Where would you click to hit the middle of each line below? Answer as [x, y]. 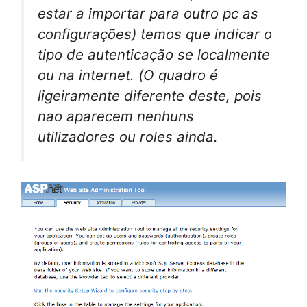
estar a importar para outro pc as [148, 13]
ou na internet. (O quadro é [128, 75]
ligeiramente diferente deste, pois [150, 95]
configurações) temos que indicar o [155, 34]
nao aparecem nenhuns [116, 116]
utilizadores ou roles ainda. [128, 136]
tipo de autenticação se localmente [154, 54]
